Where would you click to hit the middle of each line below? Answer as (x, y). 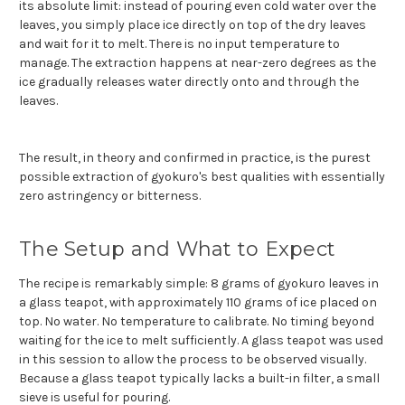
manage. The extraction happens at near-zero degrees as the (198, 62)
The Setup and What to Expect (177, 249)
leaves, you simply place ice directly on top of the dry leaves (193, 24)
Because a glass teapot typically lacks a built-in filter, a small (199, 378)
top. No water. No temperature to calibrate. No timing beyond (197, 321)
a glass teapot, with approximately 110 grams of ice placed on (198, 302)
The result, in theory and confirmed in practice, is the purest (195, 157)
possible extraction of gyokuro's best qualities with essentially (202, 176)
